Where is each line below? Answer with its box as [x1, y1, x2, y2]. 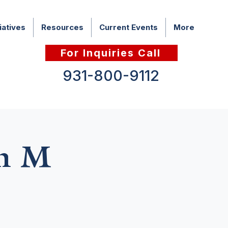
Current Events [99, 22, 158, 32]
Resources [41, 22, 83, 32]
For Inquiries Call [60, 47, 161, 59]
